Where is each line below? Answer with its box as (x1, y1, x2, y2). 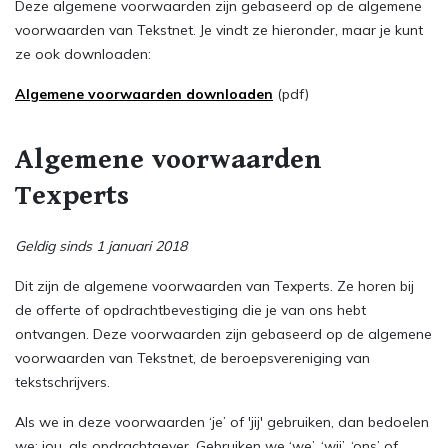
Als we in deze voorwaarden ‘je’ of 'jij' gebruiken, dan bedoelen (15, 413, 429, 431)
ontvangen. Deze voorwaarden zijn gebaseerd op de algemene (15, 325, 432, 343)
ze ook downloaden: (15, 45, 155, 63)
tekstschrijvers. (15, 373, 110, 391)
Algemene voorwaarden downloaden (15, 85, 273, 103)
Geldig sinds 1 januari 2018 (15, 237, 187, 255)
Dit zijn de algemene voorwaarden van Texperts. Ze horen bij (15, 277, 414, 295)
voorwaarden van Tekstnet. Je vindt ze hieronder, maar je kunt (15, 21, 423, 39)
